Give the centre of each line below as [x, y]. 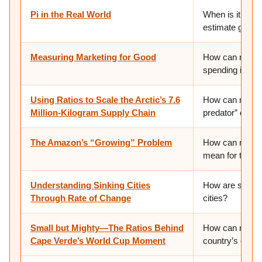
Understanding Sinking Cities [90, 185]
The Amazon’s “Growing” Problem [101, 142]
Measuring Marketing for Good [93, 57]
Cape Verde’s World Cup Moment [98, 241]
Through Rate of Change [81, 198]
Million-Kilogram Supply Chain [93, 113]
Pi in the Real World [71, 14]
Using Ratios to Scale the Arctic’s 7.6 [105, 100]
